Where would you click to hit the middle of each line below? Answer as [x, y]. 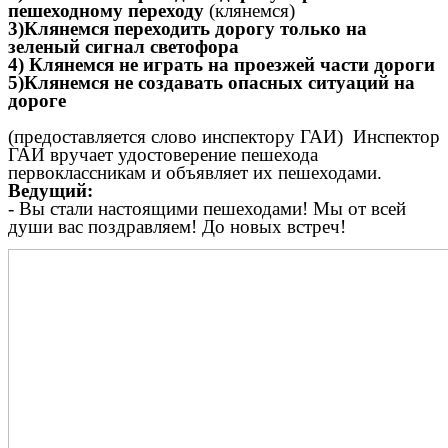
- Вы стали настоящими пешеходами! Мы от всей [207, 208]
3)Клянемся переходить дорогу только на [187, 28]
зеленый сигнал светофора [123, 46]
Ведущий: [50, 190]
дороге [37, 100]
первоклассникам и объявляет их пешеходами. [195, 172]
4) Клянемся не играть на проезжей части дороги [221, 64]
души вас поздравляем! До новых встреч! [177, 226]
